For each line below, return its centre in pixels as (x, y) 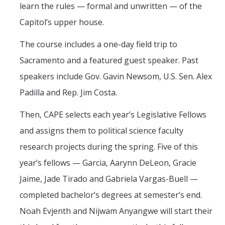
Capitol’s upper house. (62, 22)
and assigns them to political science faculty (101, 130)
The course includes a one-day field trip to (98, 44)
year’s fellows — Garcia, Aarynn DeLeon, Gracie (108, 162)
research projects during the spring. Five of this (109, 146)
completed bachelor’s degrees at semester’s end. (111, 195)
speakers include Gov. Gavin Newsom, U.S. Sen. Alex (116, 76)
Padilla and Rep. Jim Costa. (68, 92)
